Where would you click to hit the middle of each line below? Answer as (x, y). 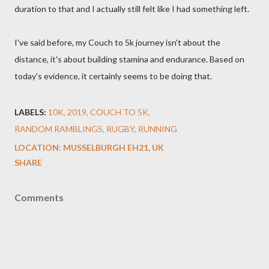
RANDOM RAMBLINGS (59, 129)
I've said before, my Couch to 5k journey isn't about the (117, 42)
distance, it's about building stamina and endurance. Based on (129, 59)
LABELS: (30, 112)
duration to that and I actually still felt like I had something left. (132, 9)
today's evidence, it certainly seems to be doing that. (113, 76)
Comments (39, 197)
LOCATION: (39, 147)
